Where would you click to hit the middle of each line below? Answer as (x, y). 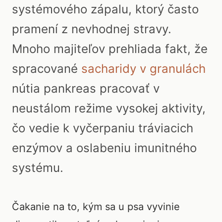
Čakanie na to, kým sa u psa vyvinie (96, 207)
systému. (38, 168)
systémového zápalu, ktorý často (105, 9)
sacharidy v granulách (143, 69)
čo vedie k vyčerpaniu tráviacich (103, 128)
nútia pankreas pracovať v (86, 88)
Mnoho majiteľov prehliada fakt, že (110, 49)
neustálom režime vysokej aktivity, (109, 108)
